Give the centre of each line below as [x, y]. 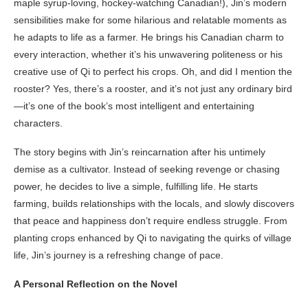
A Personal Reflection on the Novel [96, 284]
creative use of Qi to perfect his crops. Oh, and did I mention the [153, 71]
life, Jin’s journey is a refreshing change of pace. [119, 255]
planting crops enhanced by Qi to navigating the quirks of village [153, 238]
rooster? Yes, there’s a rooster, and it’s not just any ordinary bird [153, 88]
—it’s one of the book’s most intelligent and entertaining [134, 106]
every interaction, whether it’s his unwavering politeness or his [148, 54]
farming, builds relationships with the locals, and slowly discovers [154, 203]
